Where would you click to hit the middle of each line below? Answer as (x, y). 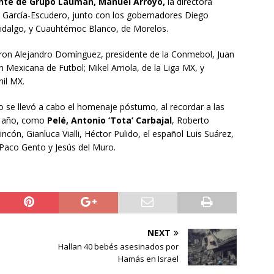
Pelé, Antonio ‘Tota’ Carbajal (109, 120)
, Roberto (191, 120)
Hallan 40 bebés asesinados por (119, 246)
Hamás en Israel (149, 258)
